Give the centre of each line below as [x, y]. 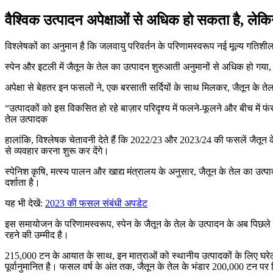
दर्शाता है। [23, 182]
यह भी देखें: [24, 203]
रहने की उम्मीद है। [37, 235]
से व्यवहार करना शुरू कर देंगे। [57, 151]
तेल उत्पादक [26, 119]
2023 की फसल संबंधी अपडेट [96, 203]
